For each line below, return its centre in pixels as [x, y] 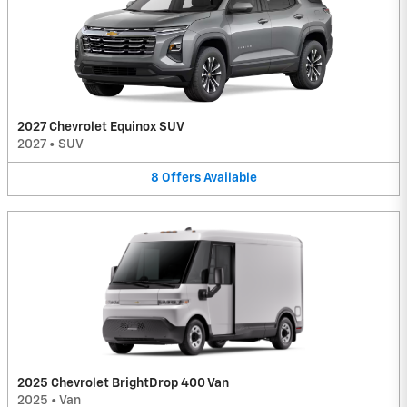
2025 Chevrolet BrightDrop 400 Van [123, 383]
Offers [181, 179]
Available [230, 179]
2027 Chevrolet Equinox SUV [101, 128]
